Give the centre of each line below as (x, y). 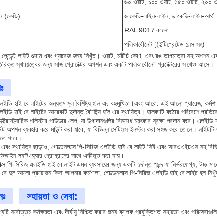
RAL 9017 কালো (147, 30)
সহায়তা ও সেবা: (52, 196)
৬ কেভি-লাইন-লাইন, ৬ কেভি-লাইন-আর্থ (169, 16)
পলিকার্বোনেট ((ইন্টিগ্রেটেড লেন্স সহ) (165, 44)
